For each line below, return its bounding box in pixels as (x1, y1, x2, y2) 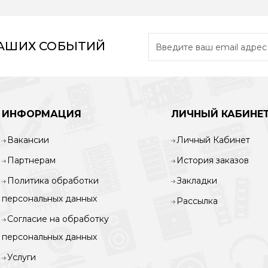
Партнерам (7, 155, 56, 166)
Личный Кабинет (176, 135, 250, 145)
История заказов (176, 155, 249, 166)
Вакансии (7, 135, 49, 145)
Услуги (7, 252, 36, 263)
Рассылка (176, 196, 218, 206)
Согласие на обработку (7, 214, 109, 224)
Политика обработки (7, 175, 99, 186)
